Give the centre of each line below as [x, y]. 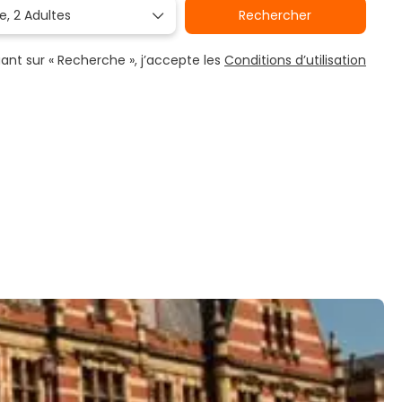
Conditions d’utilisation [295, 60]
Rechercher [275, 15]
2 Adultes [43, 15]
